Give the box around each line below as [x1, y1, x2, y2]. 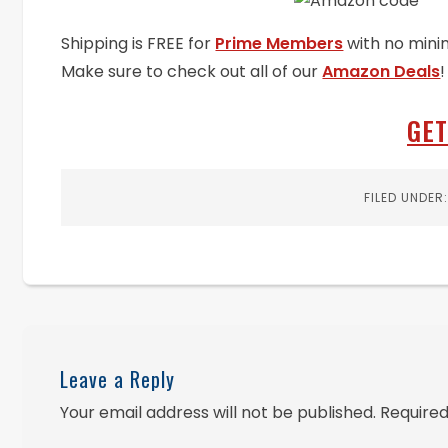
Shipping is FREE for [61, 32, 216, 56]
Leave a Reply [60, 363, 176, 394]
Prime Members [215, 32, 344, 56]
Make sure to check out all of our [61, 60, 323, 84]
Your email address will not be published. [60, 400, 377, 424]
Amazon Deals [322, 60, 441, 84]
